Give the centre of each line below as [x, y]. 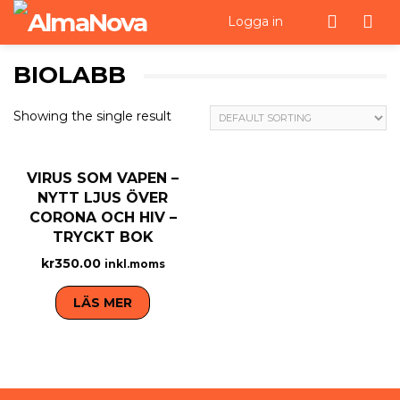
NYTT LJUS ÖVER [103, 198]
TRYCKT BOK [103, 237]
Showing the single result [92, 116]
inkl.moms [134, 264]
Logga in [255, 21]
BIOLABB [70, 75]
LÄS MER [103, 303]
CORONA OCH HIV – [103, 217]
